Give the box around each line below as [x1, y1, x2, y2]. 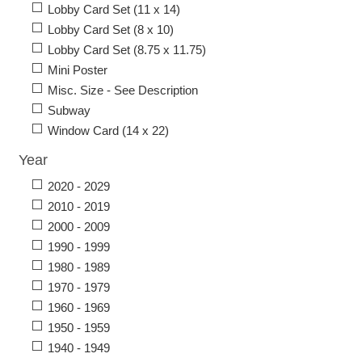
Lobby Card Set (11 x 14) [48, 2, 180, 17]
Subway [48, 103, 90, 118]
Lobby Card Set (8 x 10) [48, 23, 174, 37]
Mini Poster [48, 63, 107, 78]
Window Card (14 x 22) [48, 124, 169, 138]
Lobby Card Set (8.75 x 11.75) [48, 43, 206, 57]
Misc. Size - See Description [48, 83, 198, 98]
